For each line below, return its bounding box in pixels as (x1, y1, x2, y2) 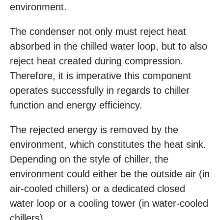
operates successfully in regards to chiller (10, 85, 190, 96)
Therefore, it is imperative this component (10, 70, 191, 82)
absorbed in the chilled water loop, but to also (10, 41, 207, 52)
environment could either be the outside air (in (10, 168, 210, 180)
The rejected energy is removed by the (10, 124, 178, 136)
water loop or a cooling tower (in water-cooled (10, 198, 208, 209)
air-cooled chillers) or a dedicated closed (10, 183, 185, 194)
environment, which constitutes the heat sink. (10, 139, 206, 150)
